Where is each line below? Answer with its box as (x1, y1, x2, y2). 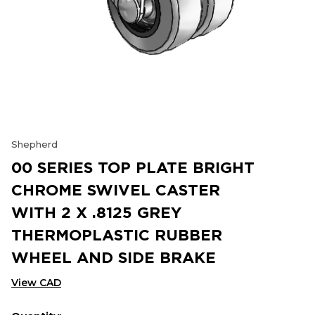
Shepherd (11, 139, 58, 150)
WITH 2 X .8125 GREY (11, 203, 181, 221)
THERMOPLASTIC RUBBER (11, 226, 222, 243)
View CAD (11, 276, 61, 289)
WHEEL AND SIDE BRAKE (11, 248, 216, 266)
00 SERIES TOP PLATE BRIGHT (11, 158, 255, 176)
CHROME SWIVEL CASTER (11, 181, 220, 198)
